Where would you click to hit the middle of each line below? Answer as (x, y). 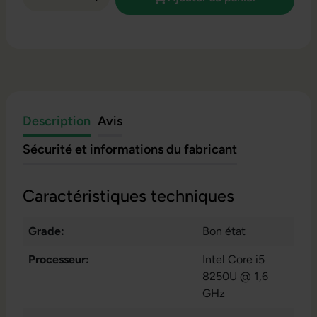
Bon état (224, 231)
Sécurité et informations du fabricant (130, 150)
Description (57, 121)
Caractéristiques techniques (128, 196)
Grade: (46, 231)
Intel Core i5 (234, 260)
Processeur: (59, 260)
